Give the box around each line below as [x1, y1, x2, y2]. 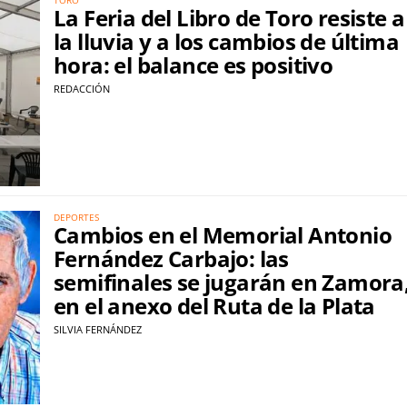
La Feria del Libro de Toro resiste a [54, 2, 405, 33]
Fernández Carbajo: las [54, 243, 289, 274]
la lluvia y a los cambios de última [54, 25, 399, 56]
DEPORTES [54, 211, 99, 224]
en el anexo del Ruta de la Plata [54, 291, 375, 322]
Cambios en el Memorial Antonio [54, 220, 392, 251]
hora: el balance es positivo [54, 49, 333, 80]
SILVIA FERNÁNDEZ [54, 323, 142, 337]
